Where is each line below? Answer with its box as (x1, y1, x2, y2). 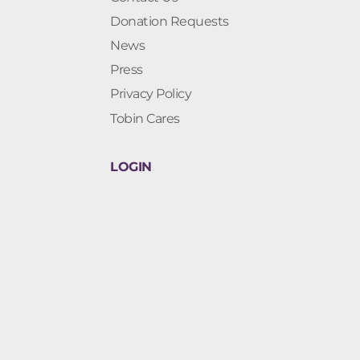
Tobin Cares (110, 110, 180, 126)
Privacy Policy (110, 86, 191, 102)
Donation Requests (110, 14, 229, 30)
